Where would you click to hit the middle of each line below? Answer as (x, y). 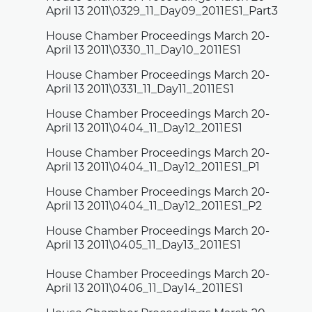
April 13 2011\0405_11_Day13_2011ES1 (144, 245)
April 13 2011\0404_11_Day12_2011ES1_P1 (153, 167)
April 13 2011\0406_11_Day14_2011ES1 (145, 289)
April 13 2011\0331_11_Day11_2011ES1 (140, 89)
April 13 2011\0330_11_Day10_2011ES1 (144, 50)
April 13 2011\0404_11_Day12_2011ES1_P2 (154, 206)
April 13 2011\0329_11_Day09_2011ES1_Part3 (162, 11)
